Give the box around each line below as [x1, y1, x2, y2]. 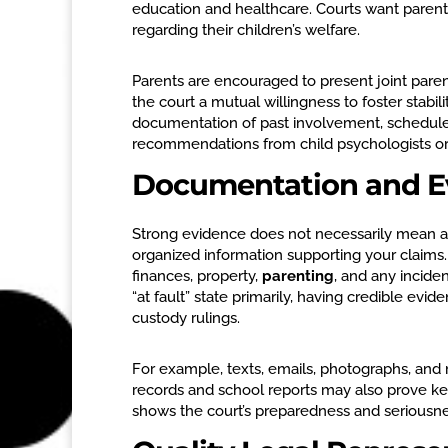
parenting [262, 267, 334, 286]
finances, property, [132, 267, 262, 286]
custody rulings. [132, 309, 240, 328]
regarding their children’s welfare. [132, 21, 360, 40]
